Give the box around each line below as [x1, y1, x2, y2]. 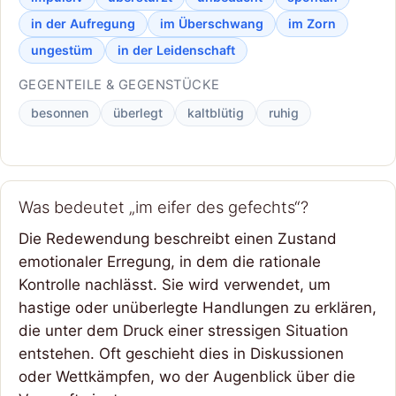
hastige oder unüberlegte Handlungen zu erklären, [19, 299, 377, 317]
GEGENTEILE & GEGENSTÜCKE [19, 76, 220, 93]
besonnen [31, 104, 88, 120]
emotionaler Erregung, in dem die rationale [19, 253, 321, 271]
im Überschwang [160, 15, 263, 31]
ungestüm [31, 42, 93, 57]
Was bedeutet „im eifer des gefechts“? [19, 197, 308, 217]
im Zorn [288, 15, 336, 31]
